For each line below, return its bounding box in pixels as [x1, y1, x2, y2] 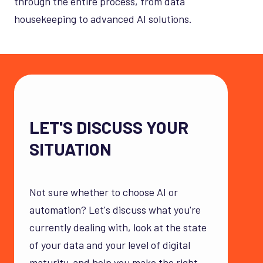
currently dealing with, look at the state [29, 221, 207, 234]
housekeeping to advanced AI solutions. [14, 12, 192, 25]
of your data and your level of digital [29, 238, 190, 252]
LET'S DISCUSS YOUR [29, 117, 188, 138]
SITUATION [29, 139, 112, 160]
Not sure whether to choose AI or [29, 186, 178, 199]
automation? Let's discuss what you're [29, 203, 201, 217]
